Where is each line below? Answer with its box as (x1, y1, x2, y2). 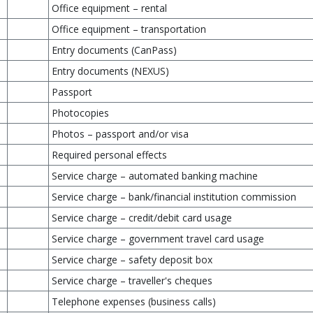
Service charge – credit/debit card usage (52, 211, 232, 224)
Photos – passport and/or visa (52, 127, 189, 140)
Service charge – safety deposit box (52, 253, 212, 266)
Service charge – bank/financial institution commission (52, 190, 296, 203)
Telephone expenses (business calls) (52, 295, 216, 308)
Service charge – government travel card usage (52, 232, 264, 245)
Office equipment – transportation (52, 22, 206, 36)
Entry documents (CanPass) (52, 43, 177, 57)
